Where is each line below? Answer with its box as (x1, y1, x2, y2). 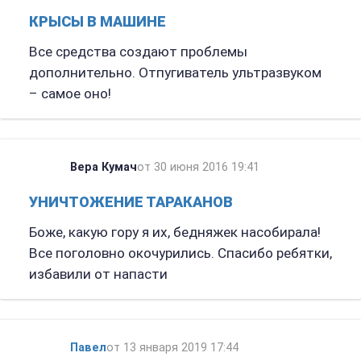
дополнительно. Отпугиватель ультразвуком (28, 64, 322, 81)
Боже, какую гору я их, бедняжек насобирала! (28, 224, 321, 241)
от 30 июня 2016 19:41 (136, 160, 259, 175)
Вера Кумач (69, 160, 137, 175)
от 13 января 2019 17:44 (106, 340, 239, 355)
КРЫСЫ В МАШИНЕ (28, 13, 166, 31)
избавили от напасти (28, 266, 168, 283)
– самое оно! (28, 85, 111, 102)
